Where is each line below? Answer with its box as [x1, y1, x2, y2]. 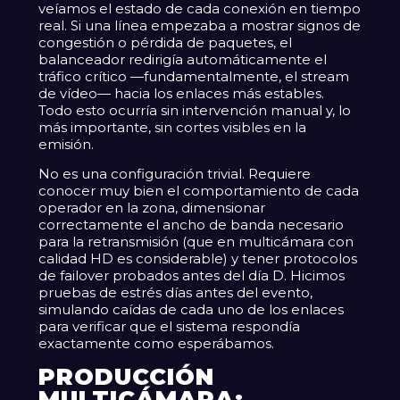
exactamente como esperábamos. [38, 335, 275, 353]
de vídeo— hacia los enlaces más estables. [38, 84, 325, 102]
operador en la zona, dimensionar [38, 199, 266, 217]
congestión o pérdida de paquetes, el [38, 33, 293, 51]
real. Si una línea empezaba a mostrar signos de [38, 16, 362, 34]
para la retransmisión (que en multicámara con [38, 233, 354, 251]
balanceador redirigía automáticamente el [38, 50, 328, 68]
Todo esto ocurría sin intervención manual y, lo [38, 101, 352, 119]
